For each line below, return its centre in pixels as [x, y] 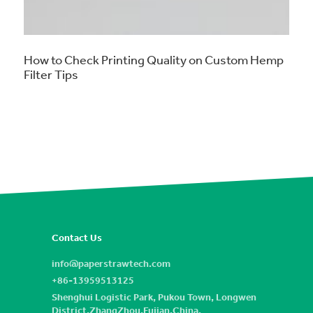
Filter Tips [51, 74]
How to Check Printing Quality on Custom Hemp [154, 59]
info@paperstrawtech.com [111, 263]
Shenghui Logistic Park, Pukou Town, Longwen [154, 297]
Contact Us [77, 238]
